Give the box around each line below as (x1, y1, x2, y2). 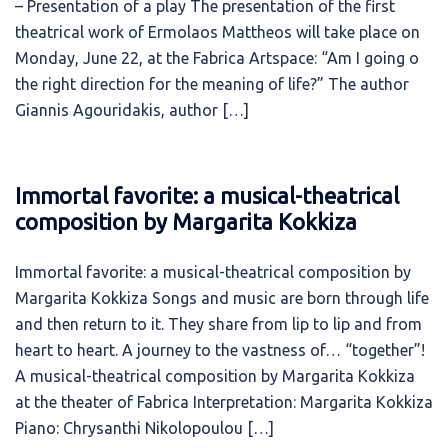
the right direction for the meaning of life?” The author (15, 75, 409, 93)
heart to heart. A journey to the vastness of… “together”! (15, 341, 425, 359)
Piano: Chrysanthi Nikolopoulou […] (15, 419, 274, 437)
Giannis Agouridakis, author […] (15, 101, 249, 119)
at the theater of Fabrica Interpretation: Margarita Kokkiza (15, 393, 433, 411)
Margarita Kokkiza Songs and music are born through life (15, 289, 429, 307)
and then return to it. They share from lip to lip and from (15, 315, 422, 333)
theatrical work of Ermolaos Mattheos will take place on (15, 23, 420, 41)
